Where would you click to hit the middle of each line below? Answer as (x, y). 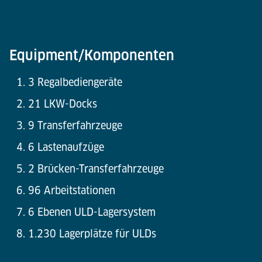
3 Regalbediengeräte (75, 82)
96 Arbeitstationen (72, 191)
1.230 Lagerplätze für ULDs (92, 234)
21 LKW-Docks (63, 104)
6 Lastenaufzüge (66, 147)
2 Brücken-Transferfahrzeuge (96, 169)
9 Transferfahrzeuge (75, 126)
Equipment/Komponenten (92, 56)
